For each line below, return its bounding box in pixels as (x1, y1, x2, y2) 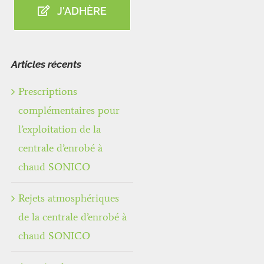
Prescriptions (18, 85, 77, 98)
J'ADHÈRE (57, 4, 107, 17)
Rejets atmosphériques (18, 192, 119, 205)
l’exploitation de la (18, 123, 101, 136)
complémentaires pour (18, 104, 120, 117)
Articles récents (11, 58, 81, 71)
